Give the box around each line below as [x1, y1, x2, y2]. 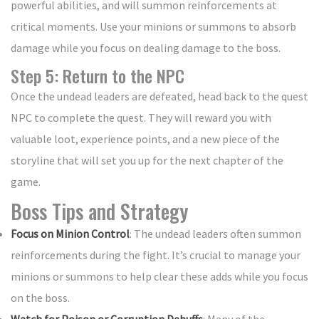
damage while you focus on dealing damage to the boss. [11, 41, 281, 56]
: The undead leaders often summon [130, 226, 301, 241]
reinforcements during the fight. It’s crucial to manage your [11, 248, 300, 263]
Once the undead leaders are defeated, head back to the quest [11, 89, 308, 104]
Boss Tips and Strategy [11, 197, 188, 226]
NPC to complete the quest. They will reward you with [11, 110, 271, 125]
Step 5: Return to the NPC [11, 63, 184, 89]
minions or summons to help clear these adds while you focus [11, 269, 308, 284]
